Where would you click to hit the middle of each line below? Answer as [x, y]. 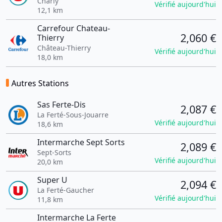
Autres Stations [40, 83]
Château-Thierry [64, 48]
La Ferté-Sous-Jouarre [73, 115]
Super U [52, 180]
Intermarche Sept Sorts [81, 142]
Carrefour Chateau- [73, 28]
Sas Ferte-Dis [61, 105]
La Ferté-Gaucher [65, 190]
